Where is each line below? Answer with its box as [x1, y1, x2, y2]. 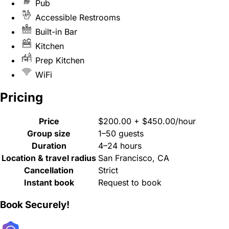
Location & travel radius [2, 153, 96, 164]
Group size [27, 128, 71, 139]
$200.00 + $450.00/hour [98, 116, 196, 127]
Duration [31, 141, 66, 151]
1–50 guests [98, 128, 144, 139]
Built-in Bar [35, 26, 77, 37]
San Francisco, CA [98, 153, 169, 164]
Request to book [98, 177, 162, 188]
